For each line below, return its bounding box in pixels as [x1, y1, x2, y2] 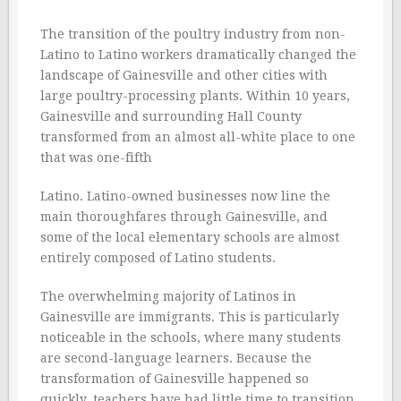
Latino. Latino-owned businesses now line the [40, 189, 330, 203]
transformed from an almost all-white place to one [40, 130, 355, 144]
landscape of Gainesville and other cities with [40, 68, 328, 82]
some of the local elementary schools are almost [40, 230, 339, 244]
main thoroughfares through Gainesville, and [40, 209, 328, 224]
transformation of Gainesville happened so [40, 371, 309, 386]
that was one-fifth [40, 150, 152, 165]
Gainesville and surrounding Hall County [40, 109, 302, 124]
